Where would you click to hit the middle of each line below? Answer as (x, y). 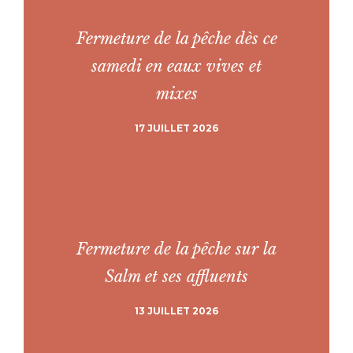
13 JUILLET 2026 (176, 311)
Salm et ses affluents (176, 277)
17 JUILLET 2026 (176, 128)
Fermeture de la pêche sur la (176, 249)
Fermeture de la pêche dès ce (176, 39)
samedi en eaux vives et (176, 66)
